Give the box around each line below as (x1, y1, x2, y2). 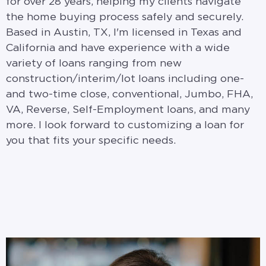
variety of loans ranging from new (6, 58, 182, 69)
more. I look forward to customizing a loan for (6, 119, 244, 131)
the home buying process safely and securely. (6, 11, 243, 23)
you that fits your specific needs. (6, 135, 176, 146)
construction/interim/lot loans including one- (6, 73, 244, 84)
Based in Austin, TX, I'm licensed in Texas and (6, 27, 242, 38)
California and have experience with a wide (6, 42, 230, 53)
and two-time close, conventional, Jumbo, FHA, (6, 88, 253, 100)
